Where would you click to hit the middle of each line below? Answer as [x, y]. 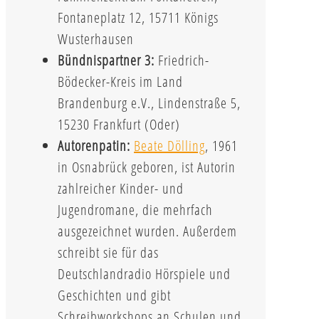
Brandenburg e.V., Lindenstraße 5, [149, 103]
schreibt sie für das [108, 252]
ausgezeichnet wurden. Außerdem [147, 231]
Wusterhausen [96, 38]
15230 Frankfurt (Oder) [119, 124]
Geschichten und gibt [114, 295]
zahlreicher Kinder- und [121, 188]
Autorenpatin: [94, 145]
